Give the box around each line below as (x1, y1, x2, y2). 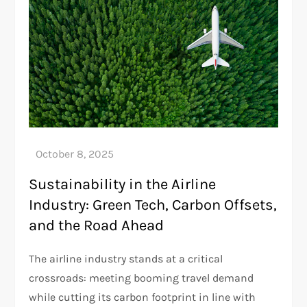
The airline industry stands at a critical (29, 251, 223, 265)
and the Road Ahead (29, 216, 164, 234)
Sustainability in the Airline (29, 175, 217, 193)
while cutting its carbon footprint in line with (29, 290, 256, 304)
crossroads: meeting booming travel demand (29, 271, 254, 284)
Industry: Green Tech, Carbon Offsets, (29, 195, 278, 214)
